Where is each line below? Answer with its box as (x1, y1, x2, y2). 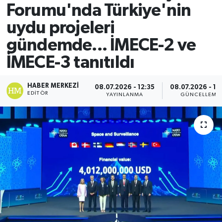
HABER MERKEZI (27, 83, 79, 90)
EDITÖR (27, 91, 48, 96)
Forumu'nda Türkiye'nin (6, 1, 191, 19)
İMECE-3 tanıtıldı (6, 54, 135, 71)
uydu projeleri (6, 19, 115, 37)
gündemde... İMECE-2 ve (6, 36, 196, 54)
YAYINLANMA (106, 92, 144, 97)
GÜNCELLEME (180, 92, 221, 97)
